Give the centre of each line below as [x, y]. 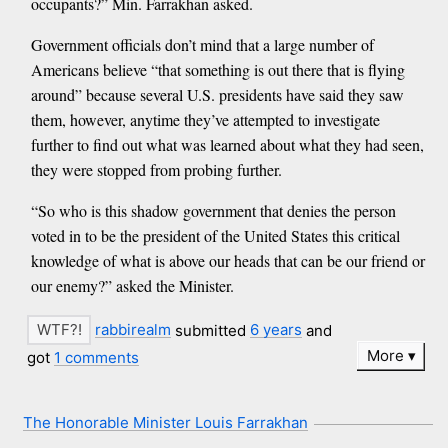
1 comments [97, 358]
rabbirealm [133, 330]
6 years [276, 330]
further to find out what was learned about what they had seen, [227, 145]
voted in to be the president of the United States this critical [215, 236]
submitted [211, 330]
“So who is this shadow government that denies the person [213, 211]
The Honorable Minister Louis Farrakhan [165, 422]
